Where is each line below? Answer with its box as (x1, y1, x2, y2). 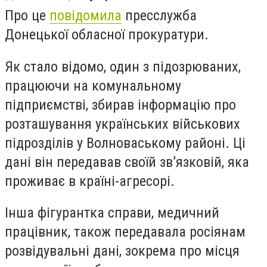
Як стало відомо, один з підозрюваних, (5, 58, 241, 75)
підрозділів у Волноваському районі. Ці (5, 134, 246, 151)
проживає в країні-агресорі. (5, 172, 175, 190)
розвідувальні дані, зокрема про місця (5, 243, 240, 260)
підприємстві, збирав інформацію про (5, 96, 236, 113)
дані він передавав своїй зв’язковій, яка (5, 153, 249, 170)
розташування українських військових (5, 115, 240, 132)
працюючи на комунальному (5, 77, 181, 94)
